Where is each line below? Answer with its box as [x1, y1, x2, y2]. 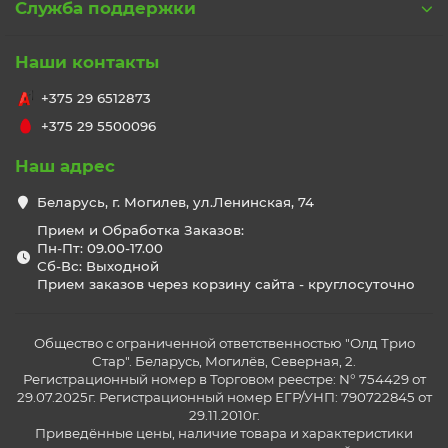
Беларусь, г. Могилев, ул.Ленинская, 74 [36, 194, 314, 210]
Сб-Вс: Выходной [36, 258, 159, 274]
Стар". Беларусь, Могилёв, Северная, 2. [92, 353, 356, 369]
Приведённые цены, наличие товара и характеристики [35, 425, 413, 441]
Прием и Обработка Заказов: [36, 222, 244, 238]
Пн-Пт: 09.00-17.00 [36, 240, 163, 256]
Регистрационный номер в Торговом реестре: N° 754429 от [22, 371, 426, 387]
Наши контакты [15, 52, 159, 72]
